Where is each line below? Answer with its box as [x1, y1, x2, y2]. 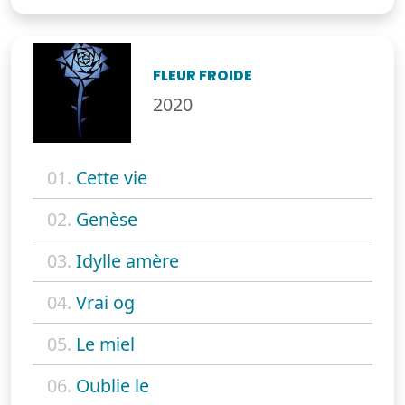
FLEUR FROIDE [153, 66, 253, 86]
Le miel [76, 331, 135, 356]
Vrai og [76, 289, 135, 315]
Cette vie [76, 165, 147, 190]
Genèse [76, 206, 137, 231]
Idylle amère [76, 248, 179, 273]
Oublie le [76, 372, 149, 398]
